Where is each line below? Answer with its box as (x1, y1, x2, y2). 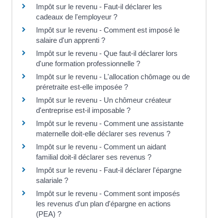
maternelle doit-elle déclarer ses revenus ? (36, 129, 170, 138)
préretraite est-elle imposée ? (36, 83, 128, 91)
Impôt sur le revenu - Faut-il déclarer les (36, 2, 162, 11)
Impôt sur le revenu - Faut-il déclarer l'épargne (36, 166, 182, 175)
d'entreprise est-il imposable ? (36, 106, 130, 115)
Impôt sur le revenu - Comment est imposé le (36, 26, 180, 35)
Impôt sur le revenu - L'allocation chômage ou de (36, 73, 190, 81)
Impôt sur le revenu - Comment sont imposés (36, 189, 180, 198)
